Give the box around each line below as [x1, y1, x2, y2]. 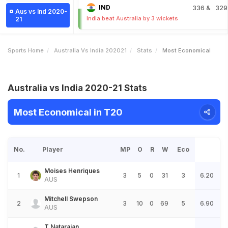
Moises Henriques [44, 167, 100, 175]
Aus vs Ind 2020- [15, 8, 67, 15]
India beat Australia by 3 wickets [87, 15, 178, 22]
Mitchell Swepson [44, 195, 98, 203]
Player [42, 146, 63, 153]
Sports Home [8, 47, 44, 54]
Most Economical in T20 [14, 106, 123, 118]
